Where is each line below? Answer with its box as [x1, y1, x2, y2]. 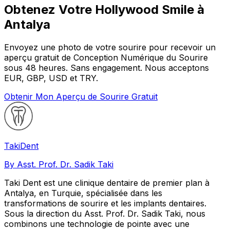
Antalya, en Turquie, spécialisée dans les [4, 187, 162, 198]
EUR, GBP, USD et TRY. [4, 72, 98, 83]
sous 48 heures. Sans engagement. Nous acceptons [4, 62, 209, 73]
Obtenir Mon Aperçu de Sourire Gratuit [4, 91, 158, 102]
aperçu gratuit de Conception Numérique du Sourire [4, 52, 208, 63]
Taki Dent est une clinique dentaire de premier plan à [4, 177, 209, 188]
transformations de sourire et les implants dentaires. [4, 198, 206, 208]
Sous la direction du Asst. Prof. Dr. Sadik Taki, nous [4, 208, 205, 219]
